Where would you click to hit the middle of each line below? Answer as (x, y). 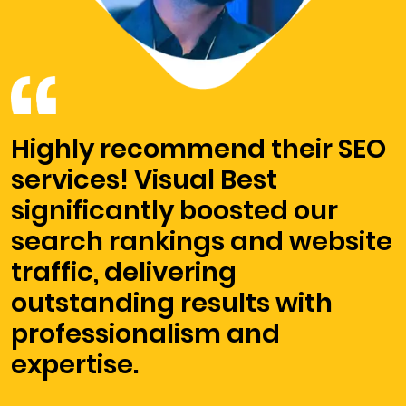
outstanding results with (172, 303)
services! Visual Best (144, 180)
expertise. (75, 365)
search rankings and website (202, 242)
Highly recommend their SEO (198, 149)
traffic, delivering (124, 272)
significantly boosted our (174, 211)
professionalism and (145, 334)
